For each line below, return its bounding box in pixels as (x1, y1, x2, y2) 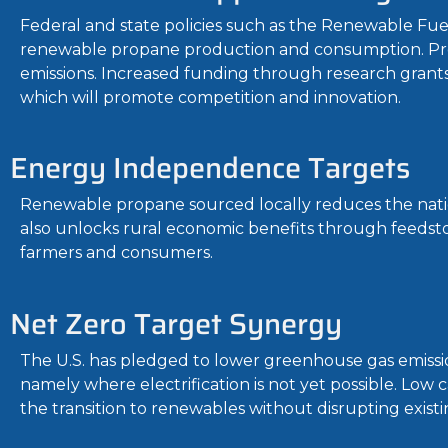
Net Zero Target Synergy (10, 300, 342, 347)
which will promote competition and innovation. (20, 87, 401, 107)
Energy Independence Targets (10, 145, 410, 192)
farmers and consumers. (20, 243, 213, 263)
